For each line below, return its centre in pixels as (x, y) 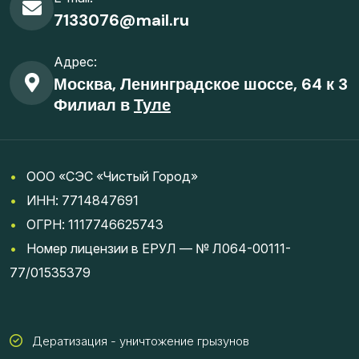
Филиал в (94, 105)
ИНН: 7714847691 (83, 201)
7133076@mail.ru (121, 20)
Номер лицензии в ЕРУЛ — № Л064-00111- (154, 249)
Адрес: (75, 62)
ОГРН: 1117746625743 (90, 225)
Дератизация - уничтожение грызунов (141, 341)
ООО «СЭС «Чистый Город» (107, 177)
